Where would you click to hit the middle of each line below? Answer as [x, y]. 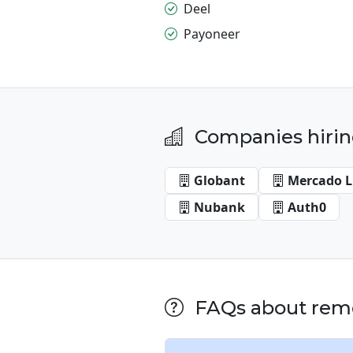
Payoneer [212, 33]
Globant [219, 180]
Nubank [219, 207]
